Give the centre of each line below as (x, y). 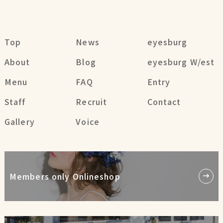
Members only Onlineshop (65, 176)
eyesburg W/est (181, 61)
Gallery (19, 121)
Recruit (92, 101)
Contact (164, 101)
